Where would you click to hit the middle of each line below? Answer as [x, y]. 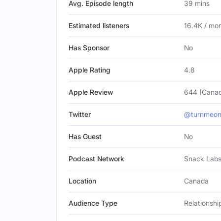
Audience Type [93, 203]
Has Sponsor [89, 48]
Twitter [80, 114]
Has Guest [85, 136]
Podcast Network [96, 159]
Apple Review [91, 92]
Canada [196, 181]
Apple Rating [90, 70]
